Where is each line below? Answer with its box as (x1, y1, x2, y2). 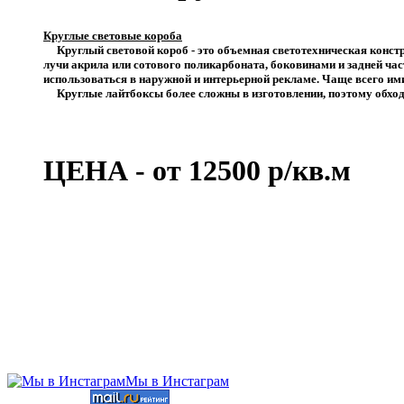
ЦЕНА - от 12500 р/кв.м (43, 153, 351, 187)
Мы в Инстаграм (125, 372, 229, 389)
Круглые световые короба (43, 28, 182, 42)
